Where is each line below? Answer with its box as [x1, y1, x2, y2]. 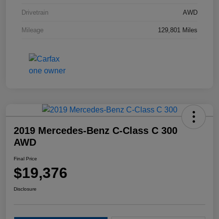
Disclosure [14, 186, 37, 192]
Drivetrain [22, 8, 48, 16]
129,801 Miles [158, 26, 197, 34]
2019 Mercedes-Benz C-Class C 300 [14, 125, 177, 136]
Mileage [22, 26, 44, 34]
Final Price [14, 155, 37, 161]
